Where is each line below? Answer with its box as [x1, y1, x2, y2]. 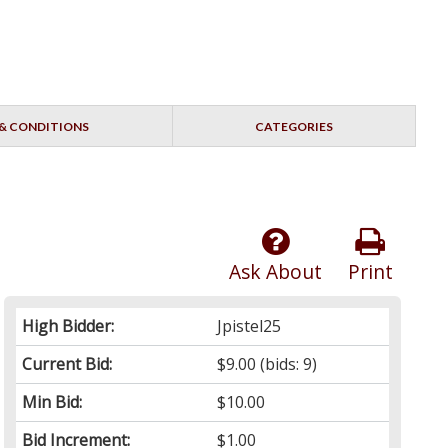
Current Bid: [22, 353, 113, 376]
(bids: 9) [256, 353, 318, 376]
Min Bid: [22, 391, 83, 414]
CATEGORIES [254, 119, 333, 135]
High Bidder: [22, 315, 115, 338]
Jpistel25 [217, 315, 282, 338]
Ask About [228, 258, 322, 286]
